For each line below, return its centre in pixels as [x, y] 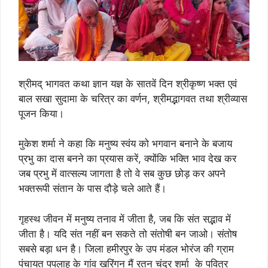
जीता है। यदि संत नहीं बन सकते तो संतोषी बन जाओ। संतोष [128, 234]
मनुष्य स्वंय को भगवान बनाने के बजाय [165, 144]
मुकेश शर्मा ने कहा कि [57, 144]
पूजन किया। [41, 113]
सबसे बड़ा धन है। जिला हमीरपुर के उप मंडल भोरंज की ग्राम [126, 249]
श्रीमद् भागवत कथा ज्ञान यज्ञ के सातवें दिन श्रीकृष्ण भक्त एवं [128, 83]
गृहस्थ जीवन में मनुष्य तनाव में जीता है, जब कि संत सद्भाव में [125, 219]
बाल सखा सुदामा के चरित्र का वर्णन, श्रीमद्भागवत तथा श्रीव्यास [133, 98]
